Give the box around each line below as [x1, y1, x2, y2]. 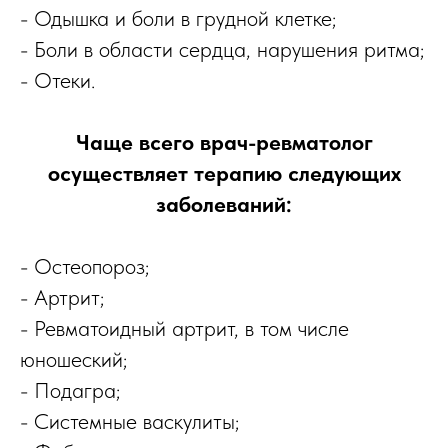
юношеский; [20, 346, 127, 373]
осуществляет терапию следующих [47, 160, 401, 187]
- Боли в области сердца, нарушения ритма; [20, 36, 424, 63]
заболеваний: [156, 191, 292, 218]
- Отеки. [20, 67, 95, 94]
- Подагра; [20, 377, 120, 404]
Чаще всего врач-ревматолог [75, 129, 373, 156]
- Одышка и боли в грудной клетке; [20, 5, 336, 32]
